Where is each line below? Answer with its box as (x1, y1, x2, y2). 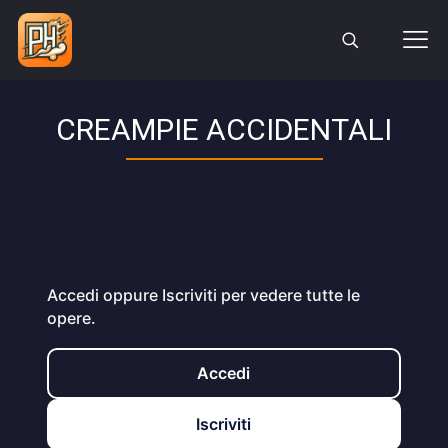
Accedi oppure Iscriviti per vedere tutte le (46, 285, 360, 305)
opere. (46, 308, 96, 328)
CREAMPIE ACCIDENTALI (56, 112, 392, 147)
